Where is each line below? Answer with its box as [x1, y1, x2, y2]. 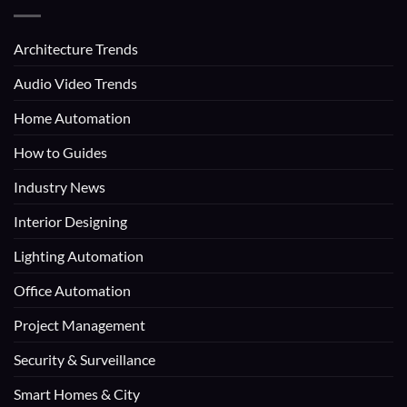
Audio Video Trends [14, 74, 137, 93]
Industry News [14, 178, 105, 196]
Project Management [14, 316, 145, 334]
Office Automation [14, 282, 131, 300]
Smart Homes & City [14, 385, 140, 403]
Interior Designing [14, 213, 127, 231]
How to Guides [14, 144, 107, 162]
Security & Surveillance [14, 351, 155, 369]
